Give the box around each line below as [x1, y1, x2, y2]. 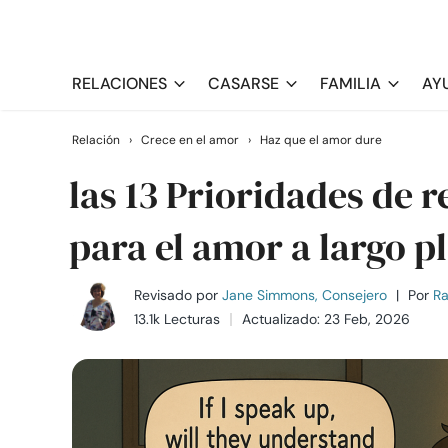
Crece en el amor [141, 132, 239, 148]
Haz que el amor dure [260, 132, 382, 148]
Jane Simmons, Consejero [222, 286, 387, 304]
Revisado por [134, 286, 218, 304]
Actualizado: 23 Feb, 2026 [242, 310, 410, 328]
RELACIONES [72, 73, 167, 94]
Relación [72, 132, 120, 148]
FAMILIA [320, 73, 381, 94]
